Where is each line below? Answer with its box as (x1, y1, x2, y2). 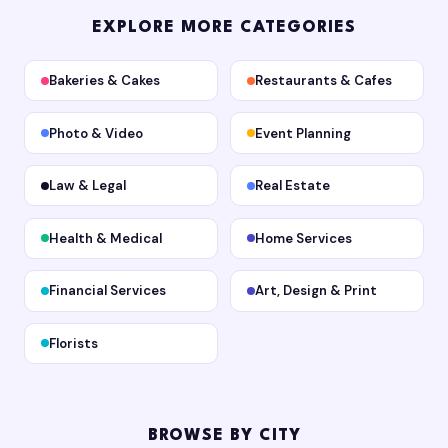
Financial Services (49, 282, 166, 300)
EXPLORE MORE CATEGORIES (92, 19, 356, 36)
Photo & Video (49, 124, 143, 142)
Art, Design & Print (254, 282, 377, 300)
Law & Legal (49, 177, 126, 195)
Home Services (254, 229, 352, 247)
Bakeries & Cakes (49, 72, 160, 90)
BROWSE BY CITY (147, 428, 301, 445)
